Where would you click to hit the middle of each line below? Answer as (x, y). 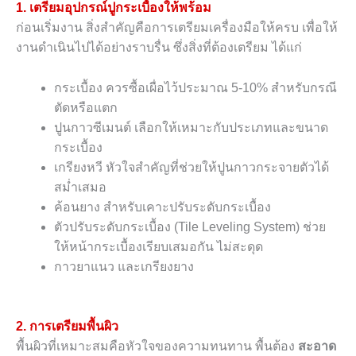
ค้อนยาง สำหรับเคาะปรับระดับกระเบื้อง (163, 207)
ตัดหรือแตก (86, 108)
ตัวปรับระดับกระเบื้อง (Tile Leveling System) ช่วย (190, 227)
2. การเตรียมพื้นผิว (67, 326)
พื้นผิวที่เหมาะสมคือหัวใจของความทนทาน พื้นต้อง (155, 346)
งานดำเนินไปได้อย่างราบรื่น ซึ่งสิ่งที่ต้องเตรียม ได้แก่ (159, 48)
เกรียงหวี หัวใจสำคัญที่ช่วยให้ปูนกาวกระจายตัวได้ (192, 168)
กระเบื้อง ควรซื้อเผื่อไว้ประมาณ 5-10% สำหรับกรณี (195, 88)
